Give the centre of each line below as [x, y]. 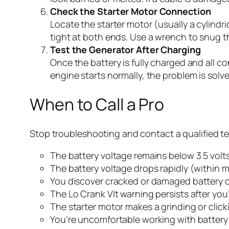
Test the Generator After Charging [125, 49]
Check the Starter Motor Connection [131, 11]
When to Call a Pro [97, 105]
